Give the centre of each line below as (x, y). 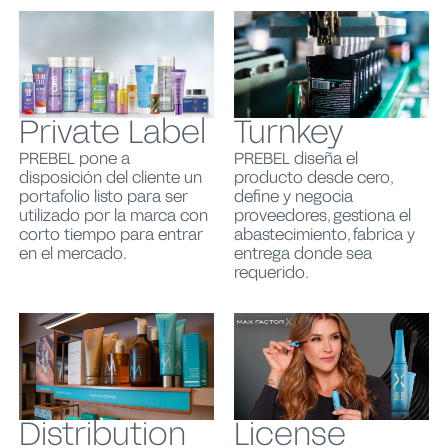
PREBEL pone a (74, 158)
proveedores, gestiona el (322, 215)
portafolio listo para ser (103, 196)
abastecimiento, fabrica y (324, 234)
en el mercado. (72, 253)
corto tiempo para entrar (110, 234)
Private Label (112, 133)
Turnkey (289, 133)
